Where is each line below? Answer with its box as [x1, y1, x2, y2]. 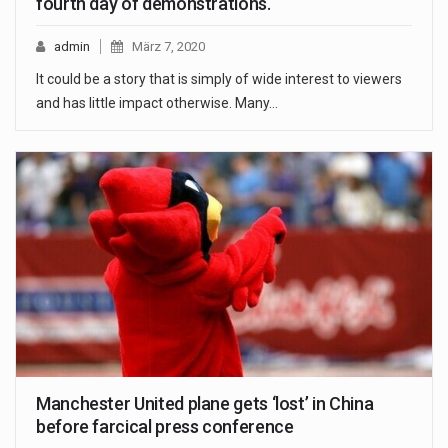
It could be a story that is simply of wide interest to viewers [36, 71, 402, 88]
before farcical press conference [36, 415, 294, 437]
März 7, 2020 [132, 39, 205, 55]
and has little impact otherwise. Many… [36, 95, 278, 112]
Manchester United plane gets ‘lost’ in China [36, 392, 374, 414]
